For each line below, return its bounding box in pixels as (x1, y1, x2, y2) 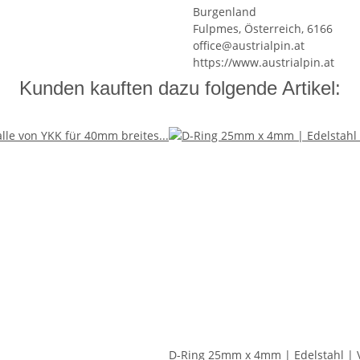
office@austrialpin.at (193, 37, 305, 53)
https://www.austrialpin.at (193, 54, 334, 70)
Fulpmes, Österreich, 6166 (193, 20, 333, 36)
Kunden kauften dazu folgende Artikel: (19, 76, 341, 99)
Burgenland (193, 3, 256, 19)
